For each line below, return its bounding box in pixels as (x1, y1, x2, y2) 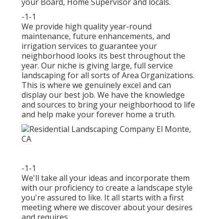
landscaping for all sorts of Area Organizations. (22, 70, 195, 81)
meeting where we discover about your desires (22, 202, 193, 213)
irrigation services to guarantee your (22, 41, 157, 52)
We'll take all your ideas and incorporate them (22, 173, 190, 184)
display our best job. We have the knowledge (22, 89, 185, 101)
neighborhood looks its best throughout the (22, 50, 185, 62)
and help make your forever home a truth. (22, 109, 175, 120)
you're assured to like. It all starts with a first (22, 192, 184, 203)
